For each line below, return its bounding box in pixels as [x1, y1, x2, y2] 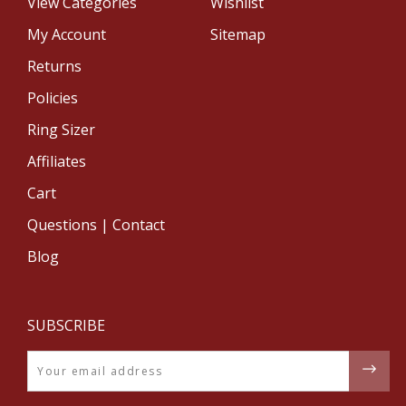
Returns [27, 55, 82, 76]
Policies [27, 87, 78, 108]
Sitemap [209, 24, 266, 44]
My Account [27, 24, 106, 44]
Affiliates [27, 150, 86, 171]
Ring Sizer [27, 119, 95, 140]
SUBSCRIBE [27, 314, 105, 335]
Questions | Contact [27, 214, 165, 235]
